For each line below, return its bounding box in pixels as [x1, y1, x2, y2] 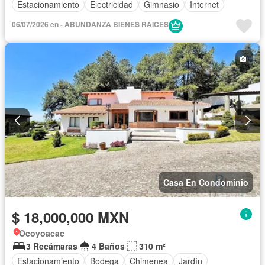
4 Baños [92, 240, 125, 253]
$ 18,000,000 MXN [12, 207, 129, 228]
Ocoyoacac [19, 227, 64, 240]
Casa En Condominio [163, 176, 248, 189]
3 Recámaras [26, 240, 77, 253]
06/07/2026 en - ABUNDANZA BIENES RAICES [12, 18, 169, 30]
